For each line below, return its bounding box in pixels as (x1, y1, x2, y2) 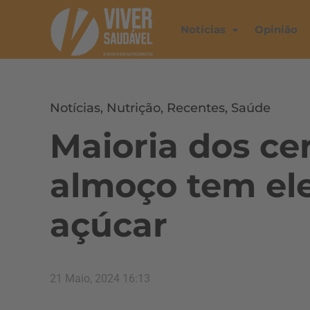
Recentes (167, 100, 225, 116)
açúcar (50, 205, 167, 245)
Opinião (255, 23, 298, 36)
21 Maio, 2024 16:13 (50, 272, 150, 285)
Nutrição (107, 100, 161, 116)
